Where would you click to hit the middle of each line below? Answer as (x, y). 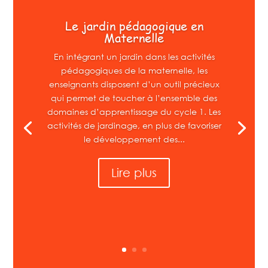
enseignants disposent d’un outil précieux (134, 84)
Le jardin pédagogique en (134, 26)
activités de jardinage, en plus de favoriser (134, 125)
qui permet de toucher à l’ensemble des (134, 98)
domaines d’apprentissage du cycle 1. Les (134, 112)
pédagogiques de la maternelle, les (134, 70)
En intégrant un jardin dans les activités (134, 57)
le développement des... (134, 139)
